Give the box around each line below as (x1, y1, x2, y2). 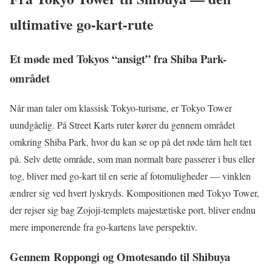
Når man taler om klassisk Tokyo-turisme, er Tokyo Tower (10, 101, 232, 114)
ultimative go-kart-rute (10, 13, 154, 35)
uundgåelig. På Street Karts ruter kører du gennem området (10, 118, 235, 131)
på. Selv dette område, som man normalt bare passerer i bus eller (10, 152, 255, 165)
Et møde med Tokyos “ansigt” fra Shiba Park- (10, 50, 226, 67)
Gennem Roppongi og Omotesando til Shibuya (10, 248, 230, 265)
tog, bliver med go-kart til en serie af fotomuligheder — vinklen (10, 169, 251, 182)
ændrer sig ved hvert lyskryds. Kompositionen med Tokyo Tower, (10, 186, 259, 199)
